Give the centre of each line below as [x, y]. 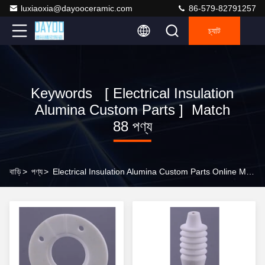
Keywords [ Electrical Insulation [132, 93]
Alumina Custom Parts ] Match [132, 110]
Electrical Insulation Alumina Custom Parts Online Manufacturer [250, 172]
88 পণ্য [132, 126]
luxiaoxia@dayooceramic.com [77, 8]
